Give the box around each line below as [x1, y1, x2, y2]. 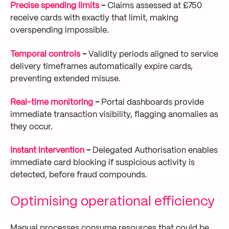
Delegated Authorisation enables [90, 147, 218, 155]
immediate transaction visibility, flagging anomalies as [10, 111, 218, 119]
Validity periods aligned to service [86, 50, 218, 58]
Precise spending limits [10, 2, 99, 10]
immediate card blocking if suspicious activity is [10, 159, 195, 167]
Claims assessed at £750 [105, 2, 202, 10]
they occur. [10, 123, 53, 131]
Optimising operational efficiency [10, 195, 215, 208]
